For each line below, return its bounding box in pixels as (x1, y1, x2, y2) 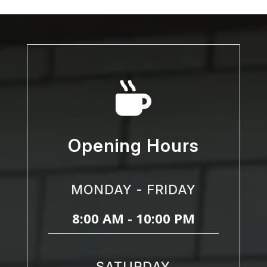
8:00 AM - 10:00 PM (72, 209, 195, 227)
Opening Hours (67, 134, 199, 156)
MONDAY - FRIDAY (70, 181, 196, 197)
